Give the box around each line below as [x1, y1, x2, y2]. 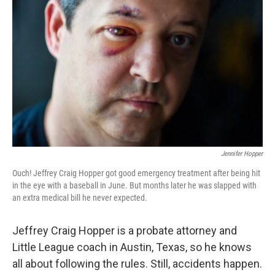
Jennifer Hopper [221, 150, 263, 158]
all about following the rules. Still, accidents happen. [12, 257, 262, 270]
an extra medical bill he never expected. [12, 193, 147, 203]
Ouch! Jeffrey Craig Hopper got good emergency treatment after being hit [12, 168, 260, 178]
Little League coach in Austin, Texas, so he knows [12, 241, 252, 254]
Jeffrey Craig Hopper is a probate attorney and [12, 224, 237, 237]
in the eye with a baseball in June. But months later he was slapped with [12, 180, 257, 190]
